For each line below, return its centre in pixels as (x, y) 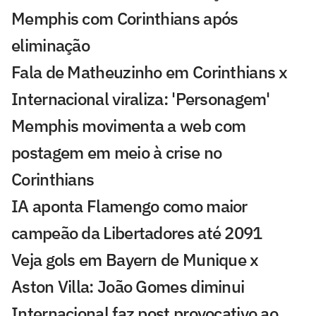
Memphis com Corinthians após (125, 18)
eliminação (51, 45)
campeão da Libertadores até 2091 (137, 232)
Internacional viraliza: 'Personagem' (141, 98)
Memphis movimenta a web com (129, 125)
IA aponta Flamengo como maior (129, 206)
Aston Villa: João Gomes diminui (128, 286)
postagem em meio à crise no (117, 152)
